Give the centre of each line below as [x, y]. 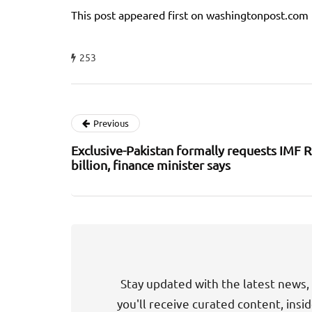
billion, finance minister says [151, 165]
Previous [111, 123]
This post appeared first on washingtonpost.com [190, 15]
